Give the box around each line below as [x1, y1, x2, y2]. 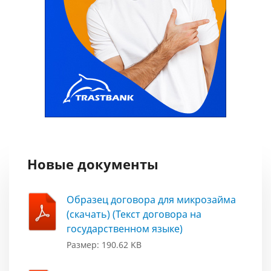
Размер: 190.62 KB [67, 239, 142, 251]
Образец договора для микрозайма [67, 193, 236, 207]
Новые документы [27, 155, 158, 174]
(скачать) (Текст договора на [67, 207, 201, 221]
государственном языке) [67, 222, 183, 236]
